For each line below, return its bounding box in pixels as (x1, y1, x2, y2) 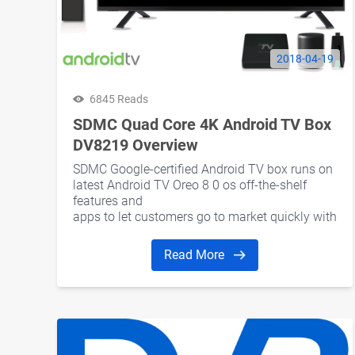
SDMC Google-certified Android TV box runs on (73, 161, 333, 177)
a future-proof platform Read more (73, 224, 266, 240)
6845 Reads (90, 92, 148, 105)
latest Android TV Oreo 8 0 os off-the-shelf (73, 177, 307, 193)
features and (73, 193, 143, 208)
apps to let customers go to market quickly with (73, 208, 337, 224)
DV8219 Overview (73, 135, 198, 155)
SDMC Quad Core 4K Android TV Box (73, 114, 331, 134)
